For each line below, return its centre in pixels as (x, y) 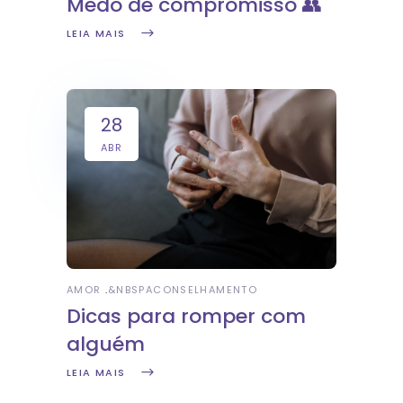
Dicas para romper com (186, 317)
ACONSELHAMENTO (201, 290)
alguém (106, 345)
